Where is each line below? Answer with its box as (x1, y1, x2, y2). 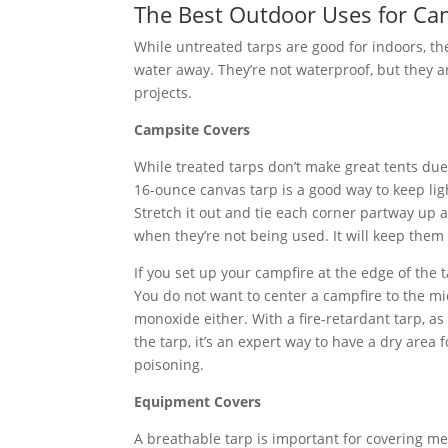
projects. (134, 82, 193, 102)
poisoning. (134, 354, 205, 374)
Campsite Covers (134, 119, 251, 139)
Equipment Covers (134, 391, 262, 411)
